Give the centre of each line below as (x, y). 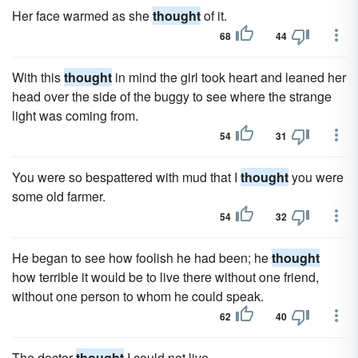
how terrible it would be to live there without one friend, (165, 277)
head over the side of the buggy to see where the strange (172, 96)
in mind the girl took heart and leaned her (229, 77)
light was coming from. (75, 115)
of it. (214, 16)
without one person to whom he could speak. (138, 296)
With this (38, 77)
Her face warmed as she (82, 16)
